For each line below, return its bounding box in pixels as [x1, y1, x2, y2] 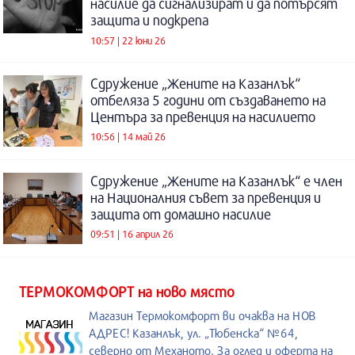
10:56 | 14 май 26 [90, 130, 166, 143]
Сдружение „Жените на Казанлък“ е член [90, 172, 342, 189]
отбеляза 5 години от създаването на [90, 91, 326, 109]
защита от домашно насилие [90, 205, 271, 223]
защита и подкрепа [90, 12, 208, 29]
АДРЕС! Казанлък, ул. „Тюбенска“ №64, [89, 325, 298, 340]
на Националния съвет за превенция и [90, 189, 321, 206]
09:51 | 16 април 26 [90, 227, 174, 241]
